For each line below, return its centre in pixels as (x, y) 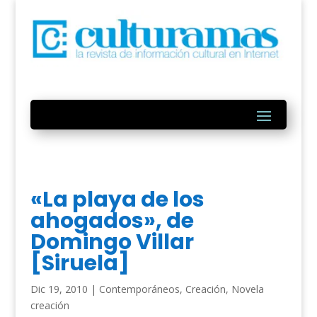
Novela (247, 289)
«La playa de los (117, 200)
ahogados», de (112, 221)
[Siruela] (80, 264)
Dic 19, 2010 (59, 289)
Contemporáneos (139, 289)
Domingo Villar (112, 242)
